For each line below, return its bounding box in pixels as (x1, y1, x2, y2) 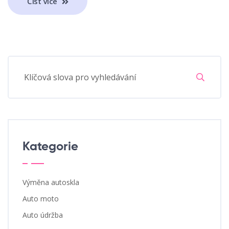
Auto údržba (22, 210, 63, 220)
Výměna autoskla (22, 177, 79, 188)
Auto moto (22, 194, 59, 204)
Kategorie (22, 141, 78, 153)
